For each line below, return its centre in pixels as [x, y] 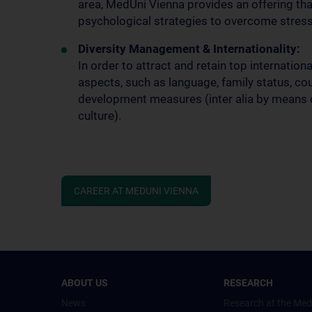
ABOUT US [85, 283]
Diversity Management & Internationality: [189, 49]
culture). [100, 116]
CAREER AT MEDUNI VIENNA [136, 191]
